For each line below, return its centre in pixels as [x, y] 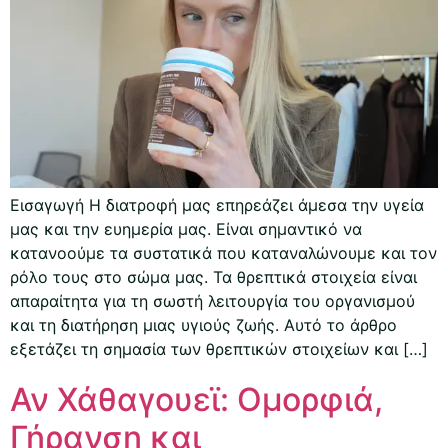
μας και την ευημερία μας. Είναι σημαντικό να [186, 229]
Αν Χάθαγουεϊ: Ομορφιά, [196, 400]
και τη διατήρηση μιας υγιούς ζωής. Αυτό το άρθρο [203, 325]
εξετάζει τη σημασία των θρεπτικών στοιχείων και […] [219, 349]
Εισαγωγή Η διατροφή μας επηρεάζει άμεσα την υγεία [217, 205]
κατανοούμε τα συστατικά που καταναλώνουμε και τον [223, 253]
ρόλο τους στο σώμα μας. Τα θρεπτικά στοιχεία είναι [213, 277]
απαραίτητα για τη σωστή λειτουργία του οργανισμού [212, 301]
